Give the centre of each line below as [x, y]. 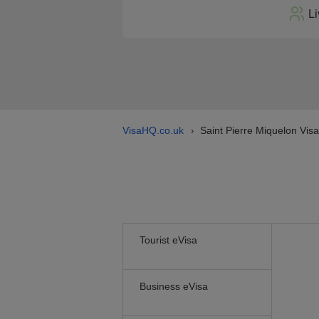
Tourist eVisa [168, 240]
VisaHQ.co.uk [153, 130]
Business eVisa [174, 286]
